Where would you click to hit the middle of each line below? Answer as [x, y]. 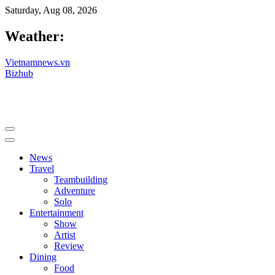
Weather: [35, 36]
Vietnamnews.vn [37, 62]
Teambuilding [81, 179]
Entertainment [56, 212]
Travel [42, 168]
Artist [65, 234]
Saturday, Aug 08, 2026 [51, 10]
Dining [43, 257]
